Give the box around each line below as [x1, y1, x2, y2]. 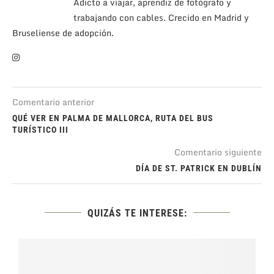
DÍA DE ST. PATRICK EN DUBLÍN [136, 163, 262, 173]
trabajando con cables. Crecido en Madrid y [73, 10, 249, 24]
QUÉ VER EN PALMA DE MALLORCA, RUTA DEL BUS [12, 113, 213, 123]
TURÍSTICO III [12, 124, 68, 135]
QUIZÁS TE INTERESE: [87, 207, 187, 219]
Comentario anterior [12, 94, 94, 109]
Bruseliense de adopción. [12, 25, 114, 40]
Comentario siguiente [174, 144, 262, 159]
